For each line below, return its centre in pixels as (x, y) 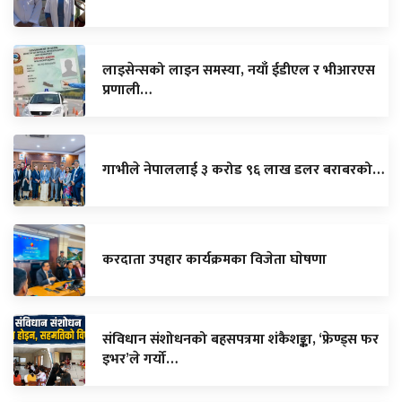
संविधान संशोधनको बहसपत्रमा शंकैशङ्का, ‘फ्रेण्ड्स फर (240, 339)
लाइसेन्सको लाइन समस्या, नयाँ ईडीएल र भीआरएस (239, 70)
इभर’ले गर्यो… (140, 359)
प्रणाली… (127, 90)
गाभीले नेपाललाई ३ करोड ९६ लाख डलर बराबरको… (243, 170)
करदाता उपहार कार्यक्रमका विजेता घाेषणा (214, 259)
